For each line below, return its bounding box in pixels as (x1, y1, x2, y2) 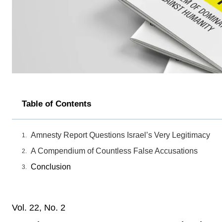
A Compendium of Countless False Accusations (31, 147, 198, 156)
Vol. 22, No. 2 (12, 203, 65, 213)
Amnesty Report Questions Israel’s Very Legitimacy (31, 131, 210, 140)
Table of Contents (22, 99, 91, 109)
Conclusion (31, 163, 71, 171)
